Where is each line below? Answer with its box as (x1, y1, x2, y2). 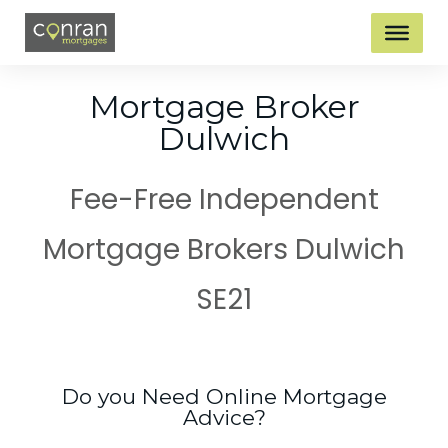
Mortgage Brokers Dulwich (43, 230, 405, 270)
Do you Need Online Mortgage (61, 384, 387, 410)
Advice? (182, 405, 266, 431)
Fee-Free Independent (69, 180, 379, 220)
